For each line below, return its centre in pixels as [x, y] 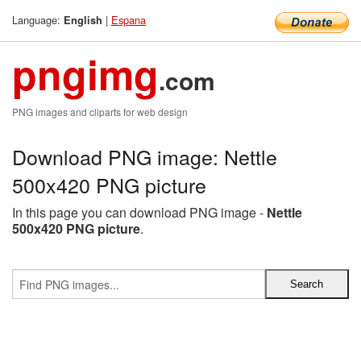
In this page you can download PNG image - [139, 212]
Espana [129, 20]
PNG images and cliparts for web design [100, 112]
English [83, 20]
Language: [38, 20]
